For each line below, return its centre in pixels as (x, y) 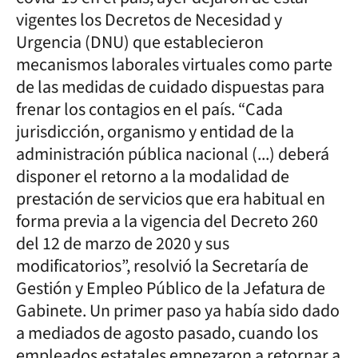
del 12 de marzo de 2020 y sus (123, 244)
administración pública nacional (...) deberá (173, 154)
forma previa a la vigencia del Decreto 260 (167, 221)
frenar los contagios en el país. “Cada (149, 109)
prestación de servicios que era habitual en (171, 199)
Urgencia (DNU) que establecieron (140, 42)
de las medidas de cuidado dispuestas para (170, 87)
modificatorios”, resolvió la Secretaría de (162, 266)
